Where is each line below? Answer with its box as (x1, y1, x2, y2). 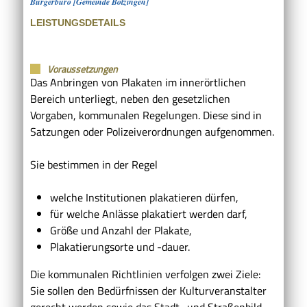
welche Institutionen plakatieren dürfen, (49, 188, 238, 206)
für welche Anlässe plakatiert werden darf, (49, 205, 247, 222)
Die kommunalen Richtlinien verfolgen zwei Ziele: (30, 265, 260, 282)
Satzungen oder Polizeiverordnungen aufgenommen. (30, 123, 277, 140)
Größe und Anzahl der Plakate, (49, 221, 192, 238)
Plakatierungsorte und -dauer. (49, 238, 190, 255)
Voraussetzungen (47, 61, 118, 76)
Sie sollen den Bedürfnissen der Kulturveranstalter (30, 282, 267, 299)
